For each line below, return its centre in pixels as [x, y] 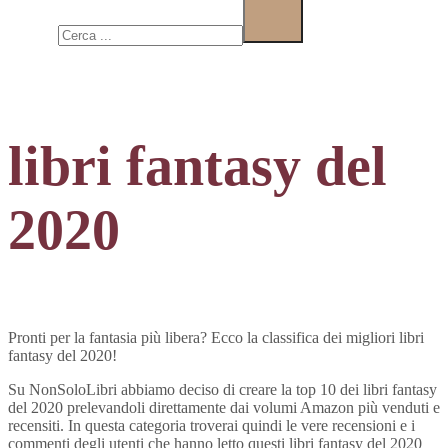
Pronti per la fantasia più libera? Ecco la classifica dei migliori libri [216, 338]
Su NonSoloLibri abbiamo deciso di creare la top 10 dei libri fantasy [222, 390]
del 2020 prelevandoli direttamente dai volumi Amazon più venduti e [224, 408]
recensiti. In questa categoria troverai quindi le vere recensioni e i [211, 426]
